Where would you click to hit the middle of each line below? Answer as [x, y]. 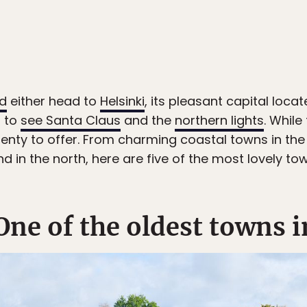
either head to [53, 101]
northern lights [219, 121]
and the [148, 121]
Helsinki [122, 101]
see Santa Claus [71, 121]
